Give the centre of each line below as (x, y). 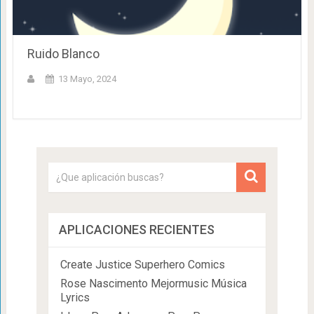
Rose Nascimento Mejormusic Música (153, 284)
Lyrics (75, 298)
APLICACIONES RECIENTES (136, 230)
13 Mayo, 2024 (87, 79)
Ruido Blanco (63, 54)
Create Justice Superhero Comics (142, 265)
